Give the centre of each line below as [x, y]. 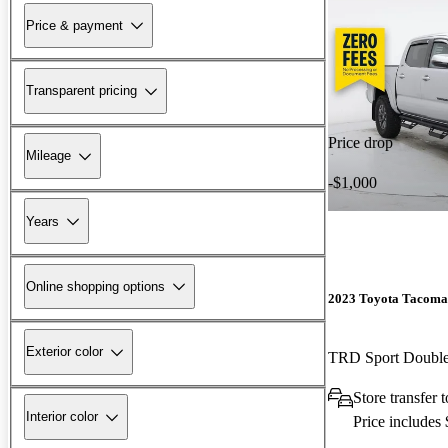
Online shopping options [95, 286]
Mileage [48, 156]
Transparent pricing [81, 91]
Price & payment [74, 25]
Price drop [360, 142]
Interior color [62, 417]
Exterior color [64, 352]
